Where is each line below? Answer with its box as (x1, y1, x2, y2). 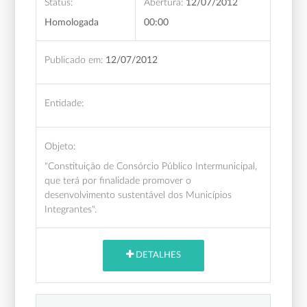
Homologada (45, 16, 99, 27)
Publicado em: (45, 54, 103, 65)
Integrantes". (45, 204, 97, 214)
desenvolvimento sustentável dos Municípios (45, 189, 232, 200)
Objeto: (45, 140, 76, 151)
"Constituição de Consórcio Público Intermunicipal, (45, 160, 258, 171)
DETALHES (133, 251, 181, 260)
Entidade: (45, 97, 84, 108)
